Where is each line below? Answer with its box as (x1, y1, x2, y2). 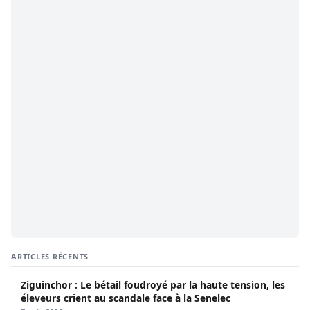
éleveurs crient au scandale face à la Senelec (21, 291, 230, 305)
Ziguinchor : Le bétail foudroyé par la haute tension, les (21, 278, 285, 292)
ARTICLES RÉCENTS (11, 251, 89, 262)
